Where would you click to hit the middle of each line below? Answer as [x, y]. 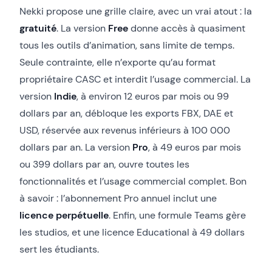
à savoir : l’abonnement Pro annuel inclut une [118, 198]
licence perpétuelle [64, 215]
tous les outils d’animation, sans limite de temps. [127, 45]
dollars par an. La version [76, 147]
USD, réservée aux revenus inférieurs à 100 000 [125, 130]
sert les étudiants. [59, 249]
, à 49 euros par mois [195, 147]
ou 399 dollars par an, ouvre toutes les [104, 164]
